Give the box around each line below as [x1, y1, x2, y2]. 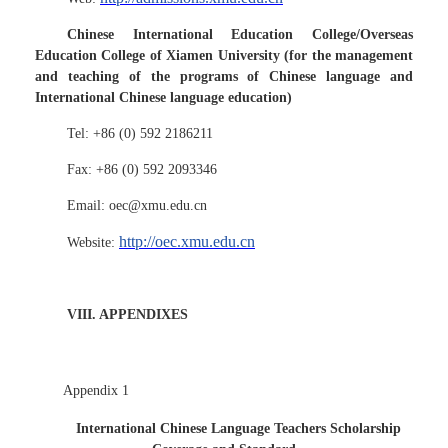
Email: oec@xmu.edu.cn [67, 198, 207, 213]
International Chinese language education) [35, 90, 292, 105]
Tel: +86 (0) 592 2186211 [67, 126, 213, 141]
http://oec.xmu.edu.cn [119, 233, 255, 250]
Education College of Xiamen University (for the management [35, 48, 413, 63]
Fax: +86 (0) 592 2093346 [67, 162, 217, 177]
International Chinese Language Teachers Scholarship [75, 421, 401, 436]
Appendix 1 [63, 383, 129, 398]
